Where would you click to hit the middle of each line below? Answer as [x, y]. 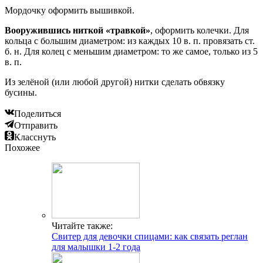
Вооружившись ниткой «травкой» [77, 31]
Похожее [22, 148]
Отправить [36, 126]
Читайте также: [82, 226]
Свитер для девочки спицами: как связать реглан [150, 237]
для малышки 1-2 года [96, 247]
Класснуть [35, 137]
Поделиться [38, 114]
